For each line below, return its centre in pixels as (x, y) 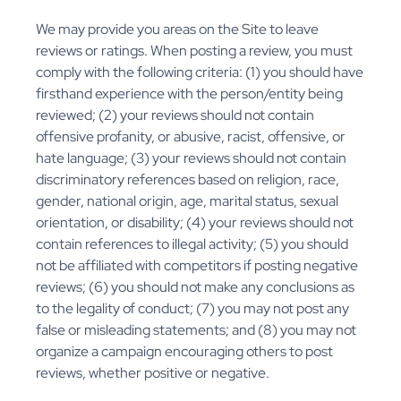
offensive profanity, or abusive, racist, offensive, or (191, 137)
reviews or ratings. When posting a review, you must (194, 51)
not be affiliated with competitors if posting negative (197, 266)
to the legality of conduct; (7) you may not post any (192, 309)
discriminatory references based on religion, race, (188, 180)
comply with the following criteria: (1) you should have (200, 73)
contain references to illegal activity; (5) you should (192, 244)
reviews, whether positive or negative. (153, 373)
